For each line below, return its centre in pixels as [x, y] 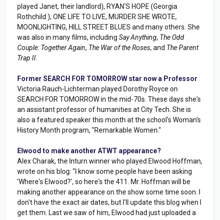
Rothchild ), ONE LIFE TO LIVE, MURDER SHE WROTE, [97, 17]
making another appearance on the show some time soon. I [109, 192]
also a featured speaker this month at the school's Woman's [109, 120]
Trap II [27, 58]
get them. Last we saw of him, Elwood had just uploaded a [107, 213]
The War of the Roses [119, 48]
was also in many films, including [68, 37]
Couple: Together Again [51, 48]
